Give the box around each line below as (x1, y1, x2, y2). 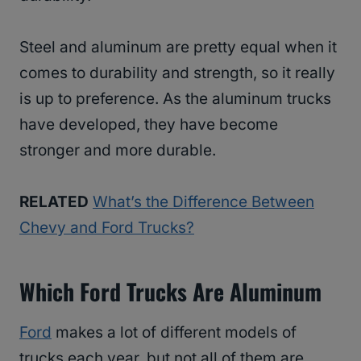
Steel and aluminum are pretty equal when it (19, 38, 337, 57)
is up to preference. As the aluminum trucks (19, 89, 331, 109)
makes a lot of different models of (52, 323, 297, 342)
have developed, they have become (19, 115, 278, 135)
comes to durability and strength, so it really (19, 64, 335, 83)
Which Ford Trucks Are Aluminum (19, 275, 322, 309)
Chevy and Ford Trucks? (19, 218, 194, 238)
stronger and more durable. (19, 141, 216, 160)
